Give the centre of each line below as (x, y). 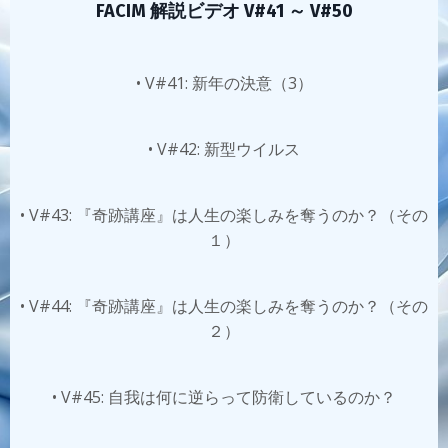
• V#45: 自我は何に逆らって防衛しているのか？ (224, 397)
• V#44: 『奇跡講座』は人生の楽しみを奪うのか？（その (224, 306)
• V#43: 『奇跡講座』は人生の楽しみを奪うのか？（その (224, 215)
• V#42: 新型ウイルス (224, 149)
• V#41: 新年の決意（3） (224, 83)
